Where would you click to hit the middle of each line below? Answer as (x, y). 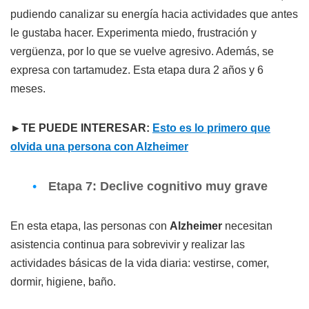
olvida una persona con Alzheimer (99, 147)
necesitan (247, 226)
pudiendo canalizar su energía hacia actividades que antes (154, 14)
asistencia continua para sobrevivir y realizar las (128, 245)
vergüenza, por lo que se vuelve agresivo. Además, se (142, 52)
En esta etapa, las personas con (90, 226)
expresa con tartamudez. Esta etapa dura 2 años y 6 (137, 70)
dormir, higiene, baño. (63, 282)
